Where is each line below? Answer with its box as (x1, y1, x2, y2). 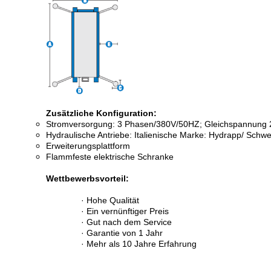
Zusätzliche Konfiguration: (46, 108, 157, 118)
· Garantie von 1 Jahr (81, 228, 163, 238)
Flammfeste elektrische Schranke (46, 152, 174, 162)
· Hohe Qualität (81, 195, 139, 205)
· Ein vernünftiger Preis (81, 206, 169, 216)
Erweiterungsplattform (46, 141, 130, 151)
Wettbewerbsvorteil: (46, 174, 129, 183)
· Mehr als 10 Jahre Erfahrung (81, 239, 197, 249)
